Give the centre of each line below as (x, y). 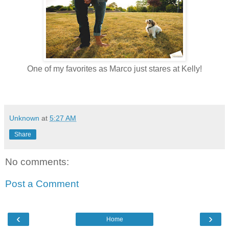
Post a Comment (42, 184)
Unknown (24, 118)
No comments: (37, 162)
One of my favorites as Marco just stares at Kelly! (114, 68)
